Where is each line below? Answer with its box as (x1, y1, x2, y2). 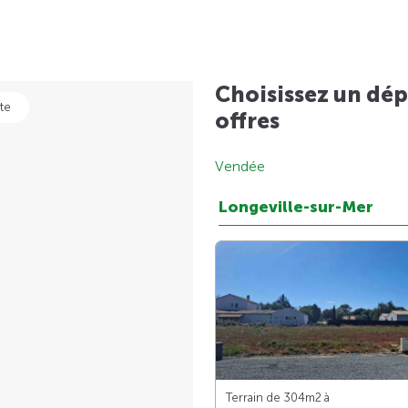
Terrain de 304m (226, 391, 315, 405)
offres (215, 107, 280, 135)
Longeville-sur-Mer (219, 198, 373, 218)
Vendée (215, 158, 265, 176)
